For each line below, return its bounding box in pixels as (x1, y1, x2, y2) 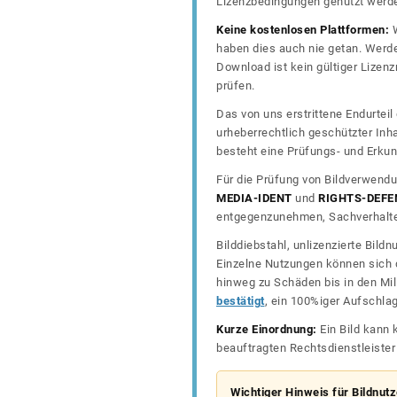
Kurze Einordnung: (216, 323, 317, 337)
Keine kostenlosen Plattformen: (216, 23, 389, 37)
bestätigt (216, 294, 265, 308)
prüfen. (216, 79, 255, 93)
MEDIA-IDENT (216, 191, 292, 206)
